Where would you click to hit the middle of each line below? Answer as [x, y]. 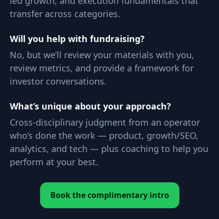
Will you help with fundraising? [77, 39]
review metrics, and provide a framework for [102, 68]
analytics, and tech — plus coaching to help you [109, 149]
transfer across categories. [65, 14]
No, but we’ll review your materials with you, [102, 55]
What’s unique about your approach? [90, 106]
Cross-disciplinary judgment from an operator [105, 122]
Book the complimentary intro [109, 195]
